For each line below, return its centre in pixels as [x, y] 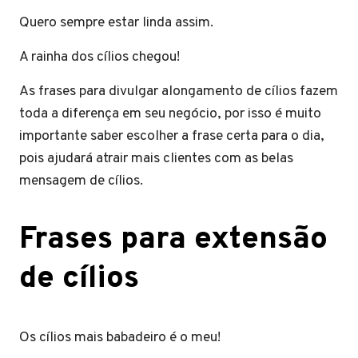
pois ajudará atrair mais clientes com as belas [156, 158]
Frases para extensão [173, 240]
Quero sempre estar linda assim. [119, 22]
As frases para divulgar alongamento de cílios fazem [179, 91]
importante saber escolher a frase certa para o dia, [172, 136]
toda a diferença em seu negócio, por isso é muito [170, 113]
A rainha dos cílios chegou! [103, 57]
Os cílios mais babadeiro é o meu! [121, 337]
